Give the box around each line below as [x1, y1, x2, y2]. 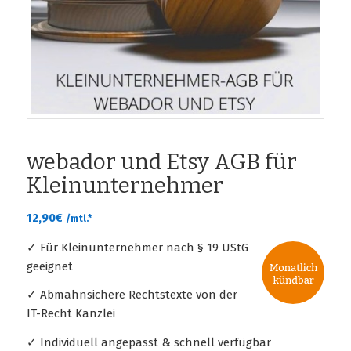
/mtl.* [65, 212, 92, 224]
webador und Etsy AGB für [26, 148, 297, 175]
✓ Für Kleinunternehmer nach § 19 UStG [26, 240, 248, 255]
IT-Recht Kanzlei [26, 306, 115, 321]
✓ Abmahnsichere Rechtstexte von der [26, 288, 237, 302]
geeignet [26, 259, 73, 273]
